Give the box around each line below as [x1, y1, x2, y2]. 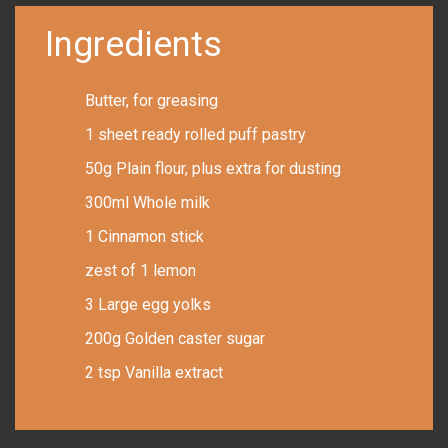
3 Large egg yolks [85, 295, 211, 315]
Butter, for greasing [85, 91, 218, 111]
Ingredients [45, 24, 222, 66]
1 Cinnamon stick [85, 227, 204, 247]
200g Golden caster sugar [85, 329, 265, 349]
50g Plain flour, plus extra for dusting [85, 159, 341, 179]
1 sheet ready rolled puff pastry [85, 125, 306, 145]
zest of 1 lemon [85, 261, 196, 281]
